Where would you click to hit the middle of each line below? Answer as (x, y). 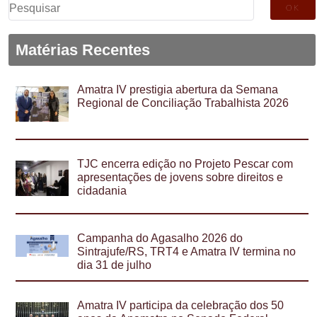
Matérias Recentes (82, 50)
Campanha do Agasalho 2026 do (160, 238)
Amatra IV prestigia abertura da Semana (178, 90)
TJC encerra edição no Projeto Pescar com (185, 164)
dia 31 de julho (115, 265)
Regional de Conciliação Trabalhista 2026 (183, 103)
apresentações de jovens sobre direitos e (180, 178)
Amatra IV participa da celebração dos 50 (181, 305)
